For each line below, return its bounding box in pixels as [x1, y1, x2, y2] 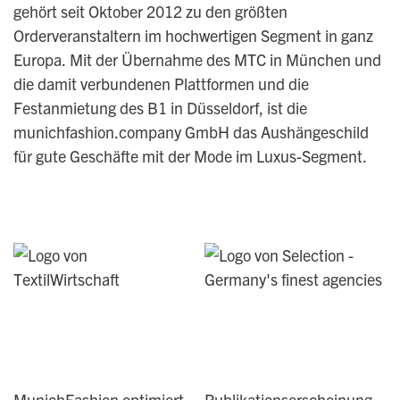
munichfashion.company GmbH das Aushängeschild [12, 121, 369, 142]
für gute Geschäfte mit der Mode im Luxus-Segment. [12, 146, 367, 166]
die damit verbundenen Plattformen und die [12, 73, 309, 94]
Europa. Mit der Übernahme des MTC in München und [12, 49, 381, 70]
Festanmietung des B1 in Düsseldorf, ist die [12, 97, 307, 118]
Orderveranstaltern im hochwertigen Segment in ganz [12, 25, 373, 46]
